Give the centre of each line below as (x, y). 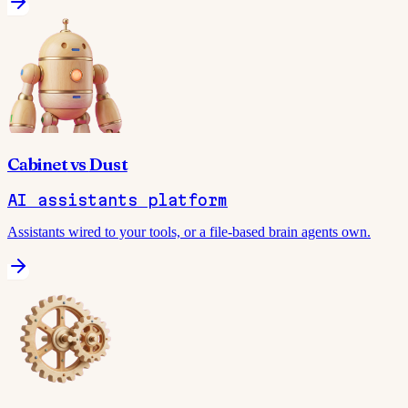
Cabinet (37, 164)
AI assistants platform (117, 200)
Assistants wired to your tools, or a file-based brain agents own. (189, 232)
